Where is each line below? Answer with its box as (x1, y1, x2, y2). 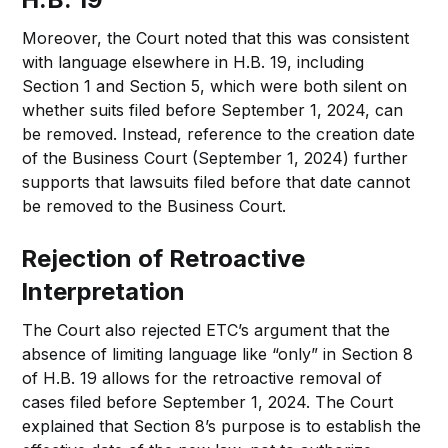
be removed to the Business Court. (22, 195, 287, 216)
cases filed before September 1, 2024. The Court (22, 391, 394, 412)
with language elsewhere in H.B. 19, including (22, 51, 365, 72)
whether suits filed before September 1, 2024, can (22, 99, 404, 120)
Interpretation (21, 276, 186, 306)
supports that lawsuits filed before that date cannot (22, 171, 411, 192)
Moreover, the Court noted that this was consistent (22, 27, 410, 48)
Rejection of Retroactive (21, 243, 306, 273)
